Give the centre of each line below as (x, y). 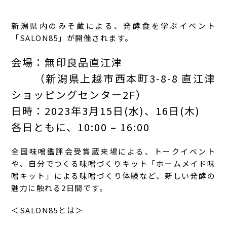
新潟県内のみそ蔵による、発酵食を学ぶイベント (113, 26)
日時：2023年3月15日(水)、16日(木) (106, 111)
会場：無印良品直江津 (67, 62)
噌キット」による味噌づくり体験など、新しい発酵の (113, 176)
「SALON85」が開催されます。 (72, 38)
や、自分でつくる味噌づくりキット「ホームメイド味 (113, 164)
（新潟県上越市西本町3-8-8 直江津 (113, 79)
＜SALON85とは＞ (47, 210)
